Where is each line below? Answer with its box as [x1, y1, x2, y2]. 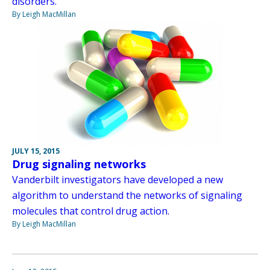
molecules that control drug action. [12, 204, 169, 218]
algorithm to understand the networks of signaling [12, 189, 242, 202]
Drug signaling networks [12, 157, 146, 172]
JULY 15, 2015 [12, 146, 60, 157]
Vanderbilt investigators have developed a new [12, 173, 223, 187]
